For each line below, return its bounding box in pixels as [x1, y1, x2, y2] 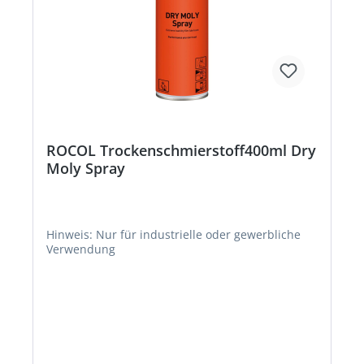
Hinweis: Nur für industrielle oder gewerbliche [46, 227, 234, 243]
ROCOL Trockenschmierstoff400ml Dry [46, 141, 316, 161]
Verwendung [46, 241, 115, 258]
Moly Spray [46, 158, 125, 179]
